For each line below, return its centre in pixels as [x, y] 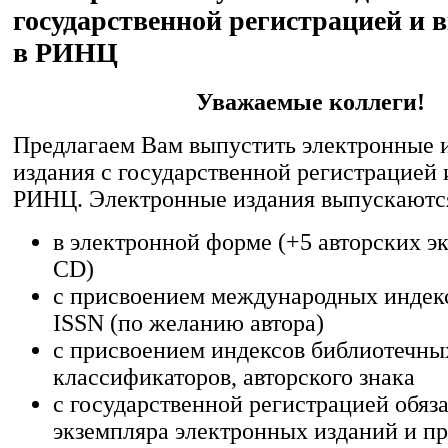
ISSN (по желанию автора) [188, 322]
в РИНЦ [65, 52]
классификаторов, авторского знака [234, 376]
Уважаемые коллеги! [311, 101]
